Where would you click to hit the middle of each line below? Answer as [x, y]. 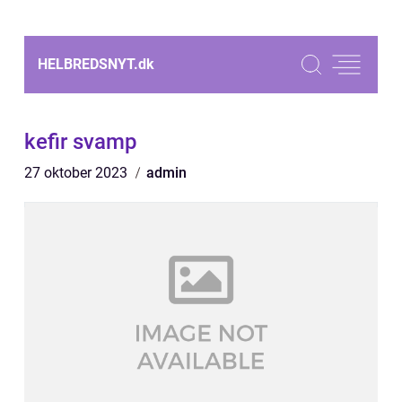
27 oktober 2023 [78, 173]
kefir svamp [81, 142]
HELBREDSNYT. [88, 64]
